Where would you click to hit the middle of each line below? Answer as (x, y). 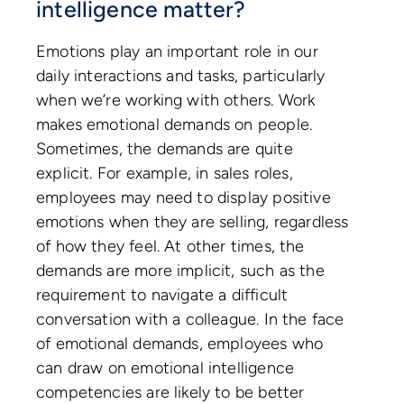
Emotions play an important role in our (177, 52)
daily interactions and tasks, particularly (181, 76)
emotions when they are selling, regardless (193, 222)
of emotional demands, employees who (180, 344)
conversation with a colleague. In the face (190, 320)
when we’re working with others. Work (176, 101)
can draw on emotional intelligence (165, 368)
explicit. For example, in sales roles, (165, 174)
